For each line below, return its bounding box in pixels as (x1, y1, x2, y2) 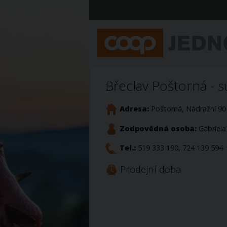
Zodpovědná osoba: (120, 123, 197, 133)
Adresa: (120, 104, 149, 114)
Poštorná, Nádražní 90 (149, 104, 226, 114)
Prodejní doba (118, 162, 181, 175)
